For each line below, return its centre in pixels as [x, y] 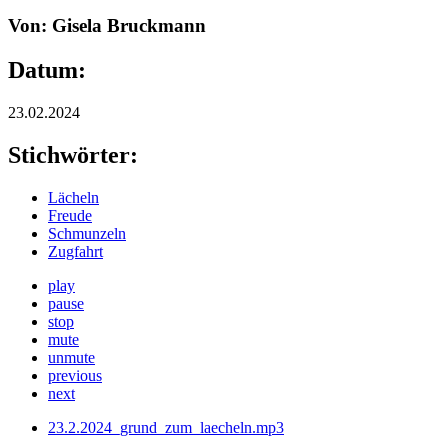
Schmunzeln [87, 233]
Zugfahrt [75, 251]
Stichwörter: [76, 154]
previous [75, 375]
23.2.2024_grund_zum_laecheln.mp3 [166, 427]
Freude [70, 215]
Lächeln [73, 197]
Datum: [50, 70]
